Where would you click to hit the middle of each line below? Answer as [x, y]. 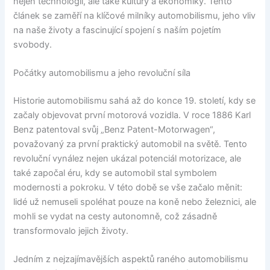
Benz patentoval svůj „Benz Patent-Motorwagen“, [115, 129]
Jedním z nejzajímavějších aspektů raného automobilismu [131, 259]
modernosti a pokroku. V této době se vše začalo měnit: [128, 187]
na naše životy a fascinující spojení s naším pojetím [118, 30]
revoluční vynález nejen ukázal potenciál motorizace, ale [127, 158]
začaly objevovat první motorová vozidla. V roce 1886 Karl [132, 115]
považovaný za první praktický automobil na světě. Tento [130, 144]
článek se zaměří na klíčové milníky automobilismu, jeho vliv [135, 15]
